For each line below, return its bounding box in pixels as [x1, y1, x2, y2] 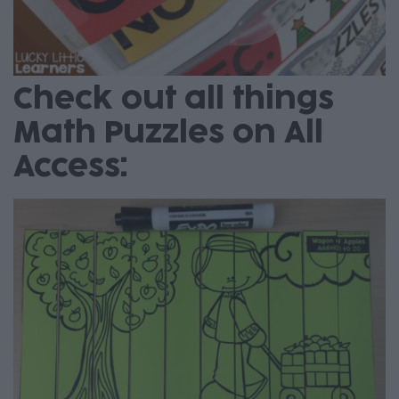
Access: [13, 152, 127, 183]
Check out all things [13, 85, 334, 115]
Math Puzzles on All [13, 118, 323, 149]
